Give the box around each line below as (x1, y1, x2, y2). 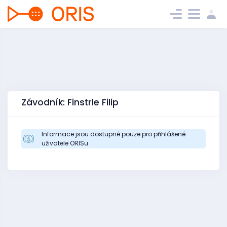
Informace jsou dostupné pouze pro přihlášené (42, 130, 185, 138)
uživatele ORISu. (42, 139, 90, 147)
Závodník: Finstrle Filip (21, 96, 119, 108)
